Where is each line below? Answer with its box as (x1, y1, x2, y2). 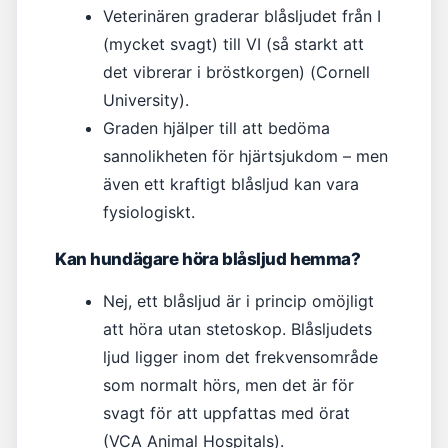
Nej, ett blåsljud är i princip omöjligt (103, 291, 374, 311)
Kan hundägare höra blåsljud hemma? (55, 249, 361, 269)
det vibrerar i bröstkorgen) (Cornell (103, 62, 370, 82)
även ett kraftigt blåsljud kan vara (103, 174, 359, 194)
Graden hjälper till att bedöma (103, 118, 330, 138)
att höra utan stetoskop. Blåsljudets (103, 319, 372, 339)
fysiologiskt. (103, 202, 195, 222)
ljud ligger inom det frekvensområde (103, 347, 378, 367)
